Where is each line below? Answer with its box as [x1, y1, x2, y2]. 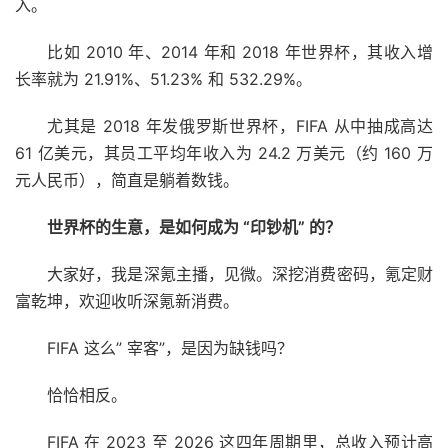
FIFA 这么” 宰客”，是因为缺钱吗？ [47, 337, 293, 358]
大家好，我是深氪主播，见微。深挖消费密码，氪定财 [47, 263, 433, 284]
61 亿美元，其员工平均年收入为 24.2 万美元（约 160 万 [15, 142, 433, 163]
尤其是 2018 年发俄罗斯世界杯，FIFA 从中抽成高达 [47, 115, 433, 136]
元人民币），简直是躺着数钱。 [15, 169, 239, 190]
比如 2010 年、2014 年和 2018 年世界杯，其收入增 [47, 41, 433, 62]
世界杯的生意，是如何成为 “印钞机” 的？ [47, 216, 341, 237]
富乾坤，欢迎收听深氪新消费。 [15, 290, 239, 311]
